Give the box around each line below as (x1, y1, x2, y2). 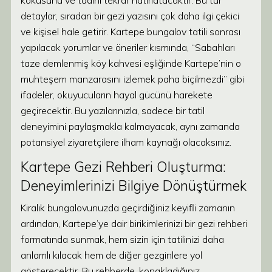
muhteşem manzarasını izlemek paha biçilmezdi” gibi (21, 73, 244, 85)
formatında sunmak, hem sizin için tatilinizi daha (21, 233, 224, 245)
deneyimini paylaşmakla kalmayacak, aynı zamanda (21, 120, 240, 132)
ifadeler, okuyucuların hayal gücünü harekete (21, 89, 212, 101)
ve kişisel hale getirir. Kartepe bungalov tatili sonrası (21, 25, 240, 38)
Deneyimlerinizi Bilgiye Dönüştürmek (21, 177, 246, 194)
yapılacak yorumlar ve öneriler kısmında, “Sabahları (21, 41, 235, 53)
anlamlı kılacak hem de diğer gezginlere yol (21, 249, 202, 261)
